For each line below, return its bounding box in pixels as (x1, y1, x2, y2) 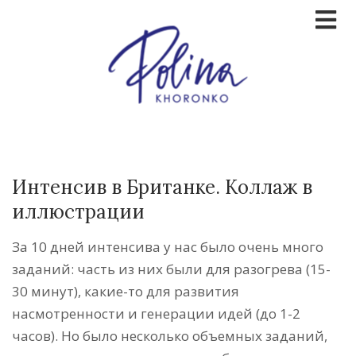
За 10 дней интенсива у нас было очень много (12, 238, 323, 256)
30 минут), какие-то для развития (12, 282, 239, 300)
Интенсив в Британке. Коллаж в (12, 175, 312, 199)
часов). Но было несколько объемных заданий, (12, 327, 327, 345)
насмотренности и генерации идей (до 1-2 (12, 304, 300, 323)
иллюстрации (12, 199, 145, 224)
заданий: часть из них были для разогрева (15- (12, 260, 331, 278)
